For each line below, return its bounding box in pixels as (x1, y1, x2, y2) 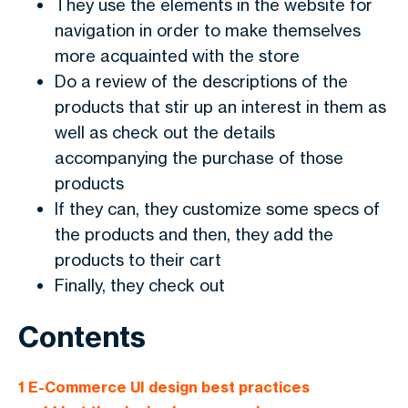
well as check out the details (55, 122, 275, 142)
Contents (18, 319, 146, 354)
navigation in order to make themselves (55, 20, 361, 40)
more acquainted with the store (55, 46, 300, 66)
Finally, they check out (55, 275, 225, 295)
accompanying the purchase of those (55, 148, 343, 168)
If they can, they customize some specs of (55, 199, 380, 219)
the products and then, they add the (55, 224, 333, 244)
